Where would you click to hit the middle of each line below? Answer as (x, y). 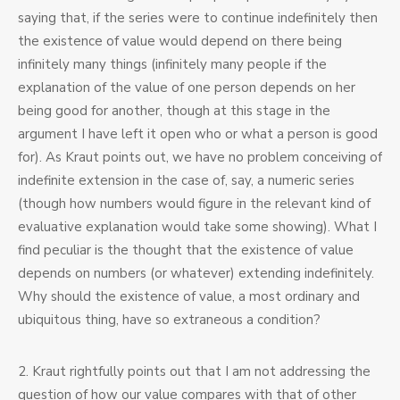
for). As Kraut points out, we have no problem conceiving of (200, 158)
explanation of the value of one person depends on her (187, 88)
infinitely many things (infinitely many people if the (172, 65)
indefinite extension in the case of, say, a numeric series (186, 181)
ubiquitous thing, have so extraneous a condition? (169, 320)
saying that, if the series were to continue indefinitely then (198, 18)
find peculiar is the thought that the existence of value (186, 250)
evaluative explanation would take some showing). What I (197, 227)
